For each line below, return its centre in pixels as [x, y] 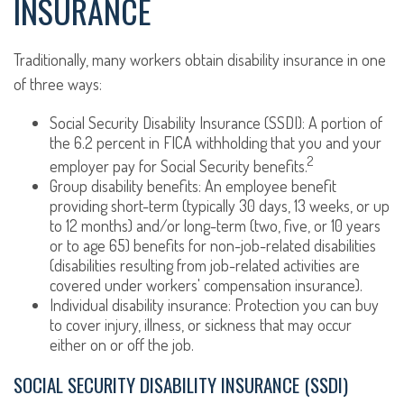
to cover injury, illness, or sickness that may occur [201, 325]
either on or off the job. [122, 344]
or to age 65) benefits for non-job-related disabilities [213, 245]
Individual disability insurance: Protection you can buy [214, 305]
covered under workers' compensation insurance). [206, 285]
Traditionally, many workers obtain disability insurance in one [200, 60]
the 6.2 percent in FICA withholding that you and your [216, 142]
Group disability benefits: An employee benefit [193, 186]
